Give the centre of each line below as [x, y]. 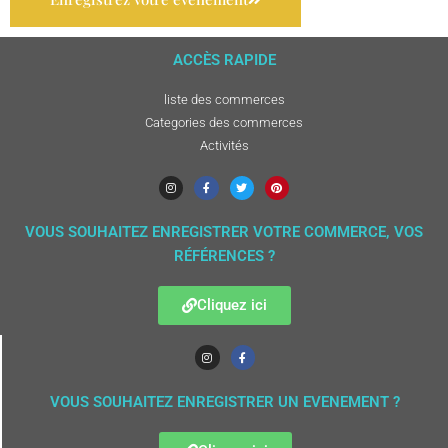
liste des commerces [224, 100]
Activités [224, 146]
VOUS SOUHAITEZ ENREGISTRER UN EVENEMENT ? [225, 401]
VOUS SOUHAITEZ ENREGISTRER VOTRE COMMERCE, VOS [224, 232]
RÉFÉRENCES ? [224, 256]
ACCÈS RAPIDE [224, 60]
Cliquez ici [231, 305]
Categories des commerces [224, 123]
